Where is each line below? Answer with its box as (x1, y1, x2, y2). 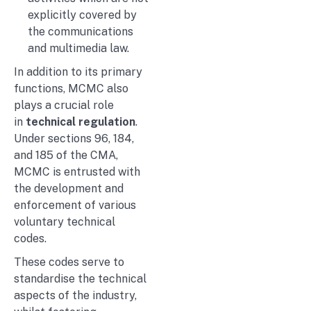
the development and (14, 182, 124, 196)
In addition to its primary (14, 65, 142, 79)
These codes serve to (14, 255, 124, 269)
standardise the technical (14, 272, 146, 286)
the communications (28, 25, 133, 39)
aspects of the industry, (14, 289, 137, 303)
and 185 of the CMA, (14, 149, 118, 162)
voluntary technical (14, 215, 115, 229)
